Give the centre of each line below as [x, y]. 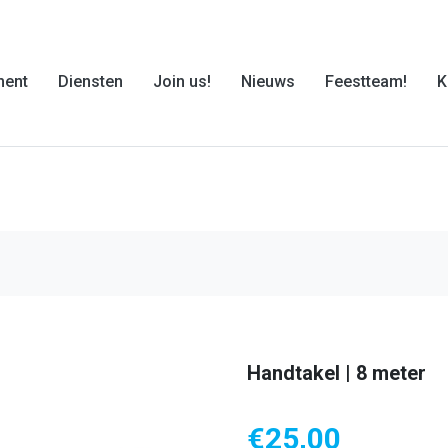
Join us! [182, 81]
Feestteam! [366, 81]
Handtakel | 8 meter [336, 373]
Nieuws [268, 81]
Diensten [90, 81]
